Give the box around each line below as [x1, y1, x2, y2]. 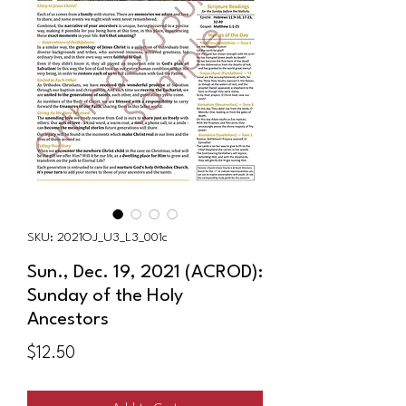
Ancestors [27, 310, 109, 329]
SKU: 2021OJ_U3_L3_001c [27, 230, 168, 244]
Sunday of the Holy [27, 286, 183, 305]
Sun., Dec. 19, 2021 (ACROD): [27, 263, 263, 282]
